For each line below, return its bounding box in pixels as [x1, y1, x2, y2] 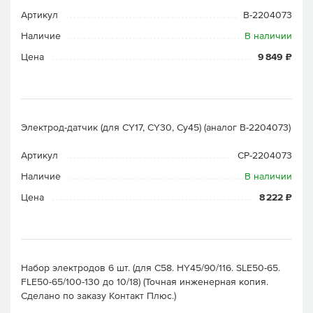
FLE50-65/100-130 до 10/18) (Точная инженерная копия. [21, 276, 268, 287]
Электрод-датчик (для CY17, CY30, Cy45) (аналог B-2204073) [21, 122, 291, 133]
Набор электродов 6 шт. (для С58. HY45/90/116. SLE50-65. [21, 262, 280, 273]
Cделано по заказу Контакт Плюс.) [21, 290, 176, 301]
